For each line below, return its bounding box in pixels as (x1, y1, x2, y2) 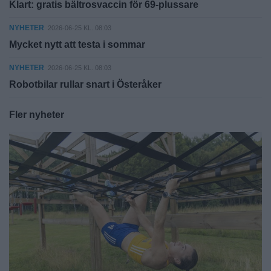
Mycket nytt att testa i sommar (9, 39, 145, 50)
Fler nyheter (9, 109, 64, 120)
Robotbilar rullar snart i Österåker (9, 79, 162, 90)
